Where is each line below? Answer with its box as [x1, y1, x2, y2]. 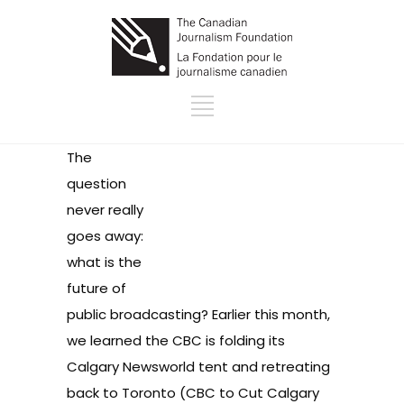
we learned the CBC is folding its [67, 331, 285, 350]
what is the [67, 252, 142, 271]
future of [67, 279, 126, 298]
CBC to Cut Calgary [186, 383, 319, 402]
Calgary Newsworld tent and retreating [67, 357, 330, 376]
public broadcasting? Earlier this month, [67, 305, 330, 324]
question [67, 174, 126, 193]
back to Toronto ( [67, 383, 186, 402]
